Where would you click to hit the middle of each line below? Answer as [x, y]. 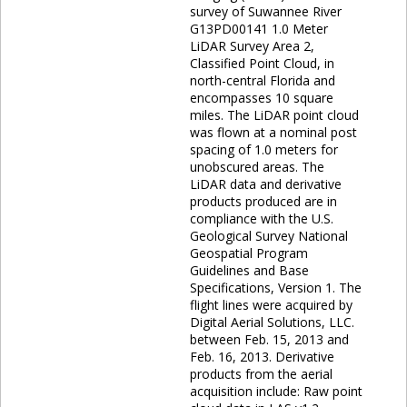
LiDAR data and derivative [266, 184]
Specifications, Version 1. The [276, 287]
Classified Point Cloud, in [262, 63]
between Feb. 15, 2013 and [269, 339]
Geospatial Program [249, 253]
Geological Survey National [269, 235]
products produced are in [263, 201]
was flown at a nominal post [273, 132]
